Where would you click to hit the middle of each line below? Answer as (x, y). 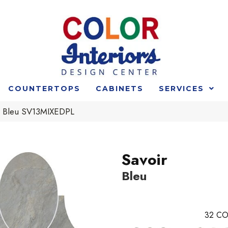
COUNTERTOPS (44, 88)
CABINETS (119, 88)
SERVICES (181, 88)
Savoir (145, 159)
